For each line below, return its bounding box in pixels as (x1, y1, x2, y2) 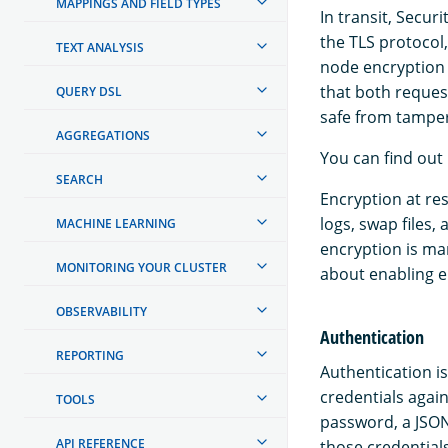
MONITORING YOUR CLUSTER (56, 258, 227, 276)
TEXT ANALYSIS (56, 38, 144, 56)
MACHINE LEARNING (56, 214, 176, 232)
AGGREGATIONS (56, 126, 150, 144)
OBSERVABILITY (56, 302, 147, 320)
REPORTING (56, 346, 124, 364)
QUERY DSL (56, 82, 122, 100)
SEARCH (56, 170, 103, 188)
